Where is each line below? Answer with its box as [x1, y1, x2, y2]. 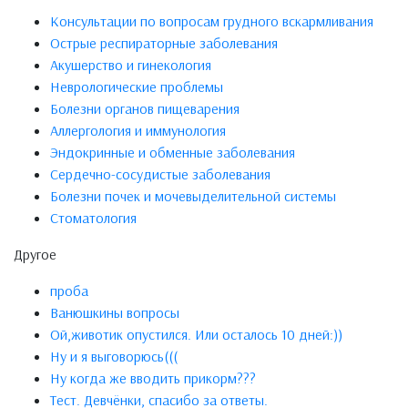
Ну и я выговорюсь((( [50, 347, 178, 366]
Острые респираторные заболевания [50, 34, 278, 53]
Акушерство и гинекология [50, 56, 211, 75]
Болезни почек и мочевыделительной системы [50, 187, 336, 206]
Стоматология [50, 209, 137, 228]
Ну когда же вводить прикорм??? [50, 369, 256, 388]
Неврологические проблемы [50, 77, 223, 97]
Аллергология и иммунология [50, 121, 226, 140]
